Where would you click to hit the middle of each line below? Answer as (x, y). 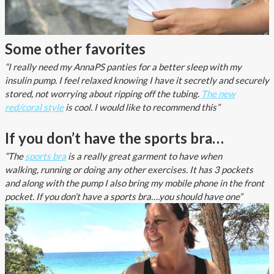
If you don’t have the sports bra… (114, 138)
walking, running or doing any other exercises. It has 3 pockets (129, 170)
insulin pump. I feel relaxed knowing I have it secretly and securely (137, 80)
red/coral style (34, 107)
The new (218, 94)
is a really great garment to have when (144, 156)
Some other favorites (75, 49)
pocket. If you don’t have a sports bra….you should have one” (123, 197)
